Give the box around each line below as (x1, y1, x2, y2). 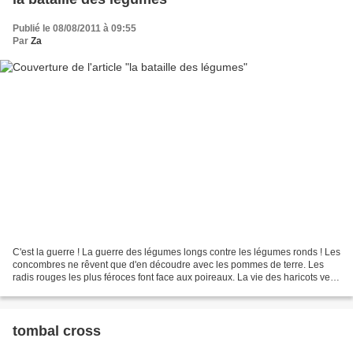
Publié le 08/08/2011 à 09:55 (13, 23, 136, 35)
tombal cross (13, 322, 101, 339)
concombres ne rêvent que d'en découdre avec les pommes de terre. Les (13, 258, 324, 270)
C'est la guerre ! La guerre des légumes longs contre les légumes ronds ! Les (13, 246, 340, 258)
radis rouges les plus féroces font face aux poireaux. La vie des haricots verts (13, 271, 340, 283)
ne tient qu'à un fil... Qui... (13, 284, 119, 295)
